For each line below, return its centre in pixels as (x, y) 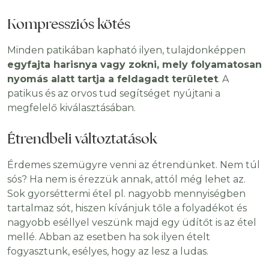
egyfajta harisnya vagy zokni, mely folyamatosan (134, 65)
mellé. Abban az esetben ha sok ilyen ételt (109, 237)
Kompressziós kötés (69, 24)
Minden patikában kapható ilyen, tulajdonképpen (126, 50)
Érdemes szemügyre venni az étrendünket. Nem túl (134, 165)
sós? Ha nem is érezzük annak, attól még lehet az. (126, 180)
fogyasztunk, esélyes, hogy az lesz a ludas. (108, 252)
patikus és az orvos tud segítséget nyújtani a (114, 94)
